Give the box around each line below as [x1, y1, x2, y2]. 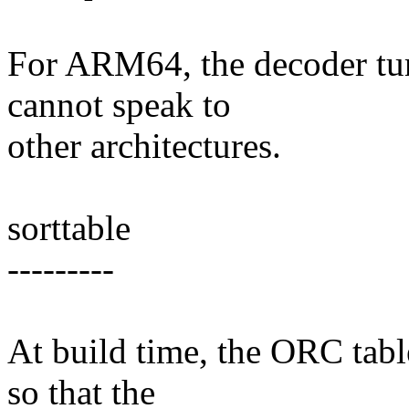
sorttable [7, 208, 131, 248]
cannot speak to [7, 85, 231, 125]
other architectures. [7, 126, 281, 166]
